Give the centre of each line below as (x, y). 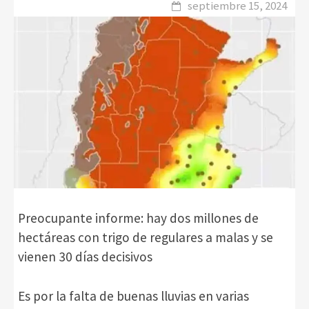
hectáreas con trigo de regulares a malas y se (146, 238)
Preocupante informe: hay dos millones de (138, 218)
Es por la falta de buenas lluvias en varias (133, 296)
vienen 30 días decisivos (85, 257)
